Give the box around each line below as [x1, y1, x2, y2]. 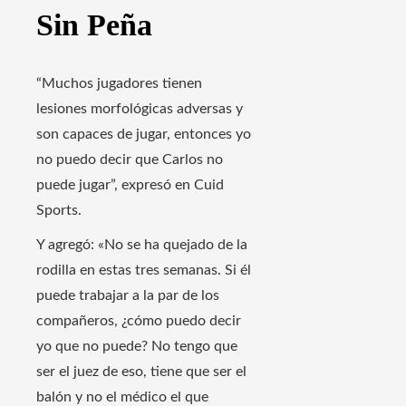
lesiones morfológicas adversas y [36, 101, 243, 116]
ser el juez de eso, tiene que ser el [36, 363, 246, 379]
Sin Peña [36, 7, 152, 42]
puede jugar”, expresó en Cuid [36, 177, 224, 192]
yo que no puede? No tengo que [36, 338, 237, 353]
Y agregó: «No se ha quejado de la [36, 237, 247, 252]
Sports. [36, 202, 82, 217]
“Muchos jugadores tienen [36, 75, 202, 91]
